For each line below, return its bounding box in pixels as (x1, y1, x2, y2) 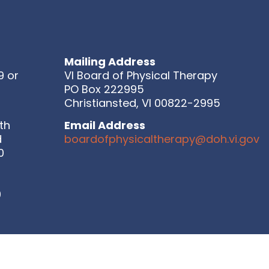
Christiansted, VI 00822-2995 (64, 95, 220, 110)
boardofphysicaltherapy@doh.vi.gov (64, 131, 259, 147)
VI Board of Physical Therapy (64, 67, 217, 83)
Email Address (64, 118, 145, 133)
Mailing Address (64, 53, 156, 69)
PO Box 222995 (64, 81, 144, 97)
